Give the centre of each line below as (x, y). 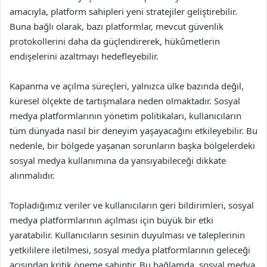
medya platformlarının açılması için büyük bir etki (111, 220)
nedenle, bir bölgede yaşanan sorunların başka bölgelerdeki (132, 145)
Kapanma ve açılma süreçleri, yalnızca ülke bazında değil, (127, 86)
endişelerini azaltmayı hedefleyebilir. (84, 56)
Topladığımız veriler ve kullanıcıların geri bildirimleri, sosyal (132, 205)
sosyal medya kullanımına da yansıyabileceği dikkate (118, 160)
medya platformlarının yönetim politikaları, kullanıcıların (125, 116)
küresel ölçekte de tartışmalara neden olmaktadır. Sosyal (125, 101)
